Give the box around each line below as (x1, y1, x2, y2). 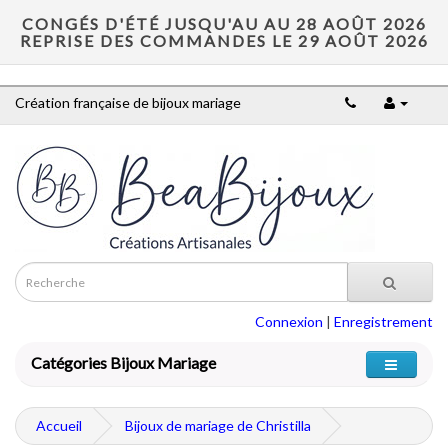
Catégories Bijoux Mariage (31, 353, 216, 372)
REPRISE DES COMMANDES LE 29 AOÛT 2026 (19, 31, 429, 50)
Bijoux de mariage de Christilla (125, 417, 311, 434)
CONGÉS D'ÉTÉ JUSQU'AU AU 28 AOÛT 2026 (21, 14, 427, 33)
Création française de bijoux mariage (15, 94, 241, 111)
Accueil (36, 417, 82, 434)
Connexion (255, 313, 323, 330)
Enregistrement (334, 313, 433, 330)
